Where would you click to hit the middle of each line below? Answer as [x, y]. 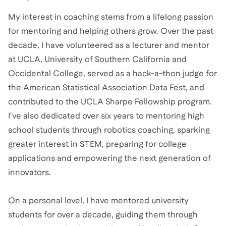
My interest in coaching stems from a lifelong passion [111, 17]
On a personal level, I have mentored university [98, 201]
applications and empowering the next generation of [109, 158]
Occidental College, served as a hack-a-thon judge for [112, 73]
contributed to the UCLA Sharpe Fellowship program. [110, 102]
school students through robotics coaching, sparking [109, 130]
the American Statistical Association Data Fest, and [106, 88]
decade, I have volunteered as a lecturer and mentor [109, 45]
